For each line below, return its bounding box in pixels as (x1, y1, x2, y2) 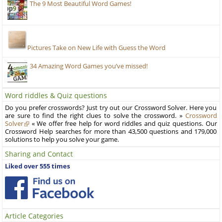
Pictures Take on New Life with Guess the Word (27, 43, 166, 52)
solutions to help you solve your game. (5, 135, 119, 144)
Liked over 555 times (5, 162, 70, 170)
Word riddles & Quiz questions (5, 90, 108, 100)
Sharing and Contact (5, 149, 73, 159)
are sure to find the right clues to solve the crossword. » (5, 111, 185, 120)
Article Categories (5, 211, 64, 221)
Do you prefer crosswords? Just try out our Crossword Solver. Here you (5, 103, 217, 112)
